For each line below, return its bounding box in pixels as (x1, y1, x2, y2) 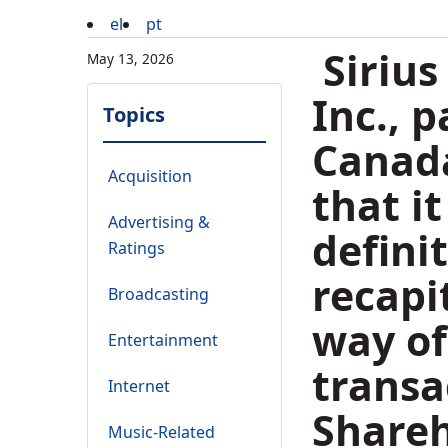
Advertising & (108, 211, 210, 234)
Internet (108, 375, 170, 398)
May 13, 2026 (87, 49, 174, 69)
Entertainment (108, 329, 218, 352)
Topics (103, 101, 165, 129)
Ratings (108, 237, 165, 260)
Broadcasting (108, 283, 209, 306)
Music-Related (108, 421, 215, 444)
